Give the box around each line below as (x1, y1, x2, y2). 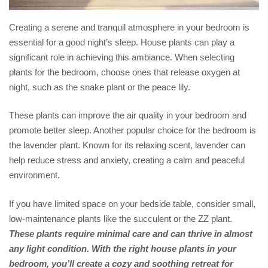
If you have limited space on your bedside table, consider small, (9, 198, 255, 209)
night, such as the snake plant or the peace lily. (9, 81, 190, 92)
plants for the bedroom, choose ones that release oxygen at (9, 66, 240, 77)
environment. (9, 170, 60, 180)
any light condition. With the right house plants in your (9, 243, 236, 254)
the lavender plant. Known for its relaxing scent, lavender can (9, 140, 245, 150)
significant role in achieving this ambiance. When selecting (9, 51, 234, 62)
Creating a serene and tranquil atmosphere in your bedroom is (9, 22, 249, 32)
